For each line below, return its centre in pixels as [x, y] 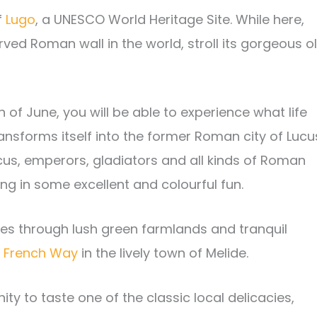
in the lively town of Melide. [165, 253]
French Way [42, 253]
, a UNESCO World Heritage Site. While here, [170, 20]
